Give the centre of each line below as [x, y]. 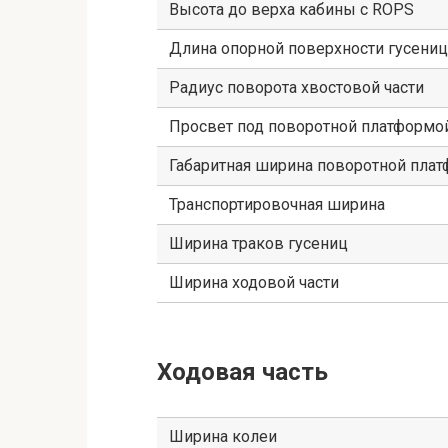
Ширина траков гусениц [258, 243]
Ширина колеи [223, 436]
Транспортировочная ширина [277, 204]
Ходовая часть [242, 371]
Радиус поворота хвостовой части [296, 87]
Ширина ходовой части [254, 282]
